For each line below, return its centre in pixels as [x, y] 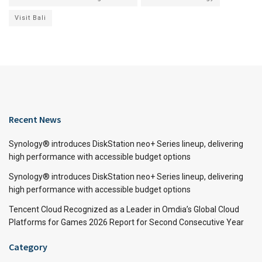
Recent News [35, 119]
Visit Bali [30, 18]
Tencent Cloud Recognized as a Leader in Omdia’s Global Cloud [124, 209]
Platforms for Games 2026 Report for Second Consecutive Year [126, 222]
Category [28, 247]
